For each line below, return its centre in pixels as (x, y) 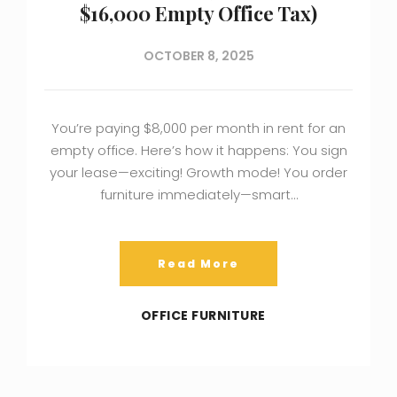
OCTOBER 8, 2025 (198, 56)
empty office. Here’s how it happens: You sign (198, 151)
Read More (198, 264)
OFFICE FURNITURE (203, 316)
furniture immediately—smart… (198, 195)
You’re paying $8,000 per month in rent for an (198, 128)
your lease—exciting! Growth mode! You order (198, 173)
